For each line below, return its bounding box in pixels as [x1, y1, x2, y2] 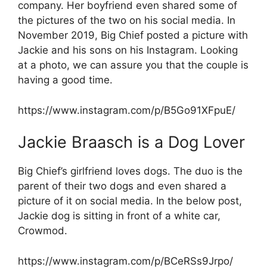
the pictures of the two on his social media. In [18, 14, 235, 27]
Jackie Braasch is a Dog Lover [18, 132, 245, 153]
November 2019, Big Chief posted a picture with [18, 29, 248, 42]
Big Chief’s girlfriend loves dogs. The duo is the [18, 165, 243, 178]
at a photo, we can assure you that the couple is [18, 59, 249, 72]
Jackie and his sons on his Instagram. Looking [18, 44, 238, 57]
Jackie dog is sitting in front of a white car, [18, 210, 221, 222]
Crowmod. [18, 225, 67, 237]
